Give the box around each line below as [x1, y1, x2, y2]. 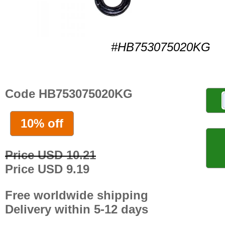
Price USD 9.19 [5, 162, 89, 176]
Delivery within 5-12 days [5, 202, 148, 216]
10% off [21, 116, 63, 130]
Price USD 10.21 [5, 148, 96, 162]
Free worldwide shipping [5, 188, 148, 202]
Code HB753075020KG [5, 86, 133, 100]
